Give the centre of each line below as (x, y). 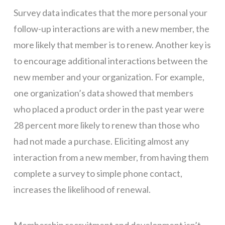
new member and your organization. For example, (109, 77)
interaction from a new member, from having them (111, 157)
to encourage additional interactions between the (110, 61)
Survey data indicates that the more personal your (110, 13)
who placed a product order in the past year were (109, 109)
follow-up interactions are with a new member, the (111, 29)
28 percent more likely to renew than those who (106, 125)
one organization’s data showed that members (103, 93)
